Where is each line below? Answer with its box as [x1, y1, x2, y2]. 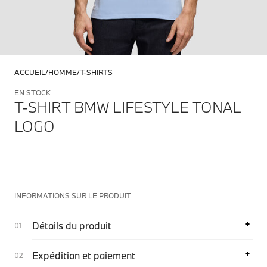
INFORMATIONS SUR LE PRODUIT [14, 191, 131, 200]
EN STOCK [14, 88, 51, 97]
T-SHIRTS [80, 67, 113, 77]
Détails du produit [32, 219, 111, 232]
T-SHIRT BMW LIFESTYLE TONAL [14, 97, 241, 117]
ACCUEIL [14, 67, 45, 77]
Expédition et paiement [32, 249, 135, 262]
